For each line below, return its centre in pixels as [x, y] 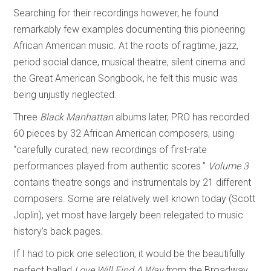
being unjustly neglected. [65, 94]
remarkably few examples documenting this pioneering [129, 29]
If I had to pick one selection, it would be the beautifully [129, 253]
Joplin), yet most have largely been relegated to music [129, 215]
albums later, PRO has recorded [181, 117]
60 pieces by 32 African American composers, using [124, 133]
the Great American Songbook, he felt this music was [126, 78]
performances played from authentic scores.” [111, 166]
